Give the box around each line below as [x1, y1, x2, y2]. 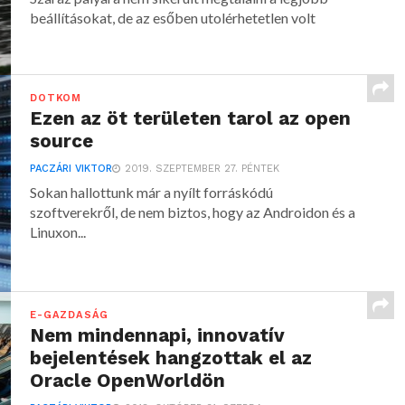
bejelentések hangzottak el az [30, 347, 313, 369]
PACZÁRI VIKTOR [30, 163, 113, 174]
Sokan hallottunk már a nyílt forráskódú [30, 184, 274, 201]
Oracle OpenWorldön [30, 370, 226, 391]
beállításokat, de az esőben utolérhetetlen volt [30, 9, 316, 26]
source [30, 130, 94, 152]
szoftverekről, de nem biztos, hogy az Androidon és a [30, 203, 356, 221]
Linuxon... [30, 223, 87, 240]
